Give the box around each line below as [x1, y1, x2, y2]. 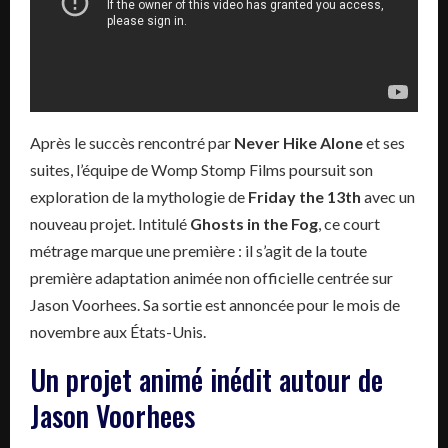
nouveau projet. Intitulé [30, 213, 190, 233]
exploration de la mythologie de [30, 186, 248, 206]
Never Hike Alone [234, 132, 363, 152]
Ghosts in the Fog [190, 213, 318, 233]
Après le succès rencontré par [30, 132, 234, 152]
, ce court [318, 213, 380, 233]
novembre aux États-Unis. [30, 321, 206, 341]
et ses [363, 132, 405, 152]
